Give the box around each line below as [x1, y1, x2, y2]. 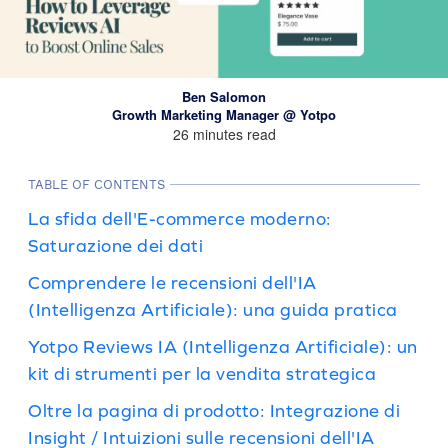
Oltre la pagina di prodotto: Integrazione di [28, 400, 400, 421]
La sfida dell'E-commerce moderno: [28, 208, 332, 229]
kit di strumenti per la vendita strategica [28, 363, 376, 384]
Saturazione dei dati [28, 235, 203, 256]
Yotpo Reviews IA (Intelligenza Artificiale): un [28, 336, 418, 357]
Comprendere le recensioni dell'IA [28, 272, 317, 293]
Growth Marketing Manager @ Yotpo [112, 105, 336, 124]
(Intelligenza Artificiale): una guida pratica [28, 299, 398, 320]
